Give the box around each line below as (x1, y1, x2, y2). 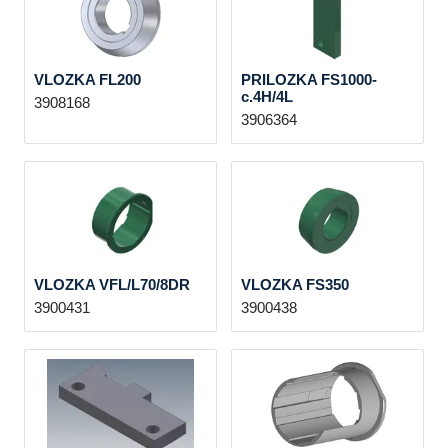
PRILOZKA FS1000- (240, 71, 377, 88)
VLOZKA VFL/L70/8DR (33, 276, 190, 293)
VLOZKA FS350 (240, 276, 349, 293)
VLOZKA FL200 (33, 71, 141, 88)
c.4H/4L (240, 88, 293, 105)
